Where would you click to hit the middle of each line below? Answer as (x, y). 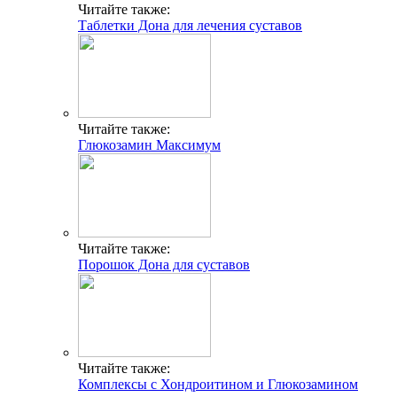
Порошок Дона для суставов (164, 264)
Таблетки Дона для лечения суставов (190, 25)
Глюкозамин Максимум (149, 144)
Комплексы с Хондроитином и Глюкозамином (218, 384)
